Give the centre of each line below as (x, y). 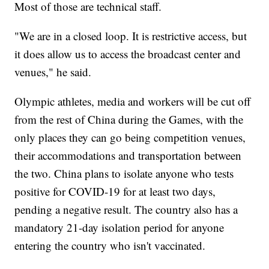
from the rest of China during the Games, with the (129, 119)
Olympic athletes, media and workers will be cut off (133, 101)
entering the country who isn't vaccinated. (110, 246)
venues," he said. (53, 72)
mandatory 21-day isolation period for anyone (119, 228)
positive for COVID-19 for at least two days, (115, 192)
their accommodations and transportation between (128, 156)
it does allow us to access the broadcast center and (128, 54)
